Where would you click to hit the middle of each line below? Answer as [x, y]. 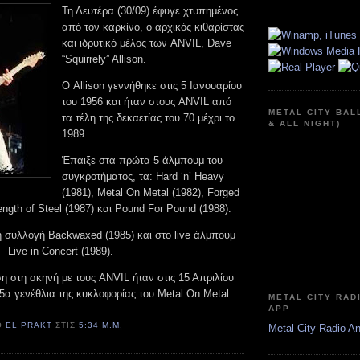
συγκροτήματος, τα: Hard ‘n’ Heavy [143, 176]
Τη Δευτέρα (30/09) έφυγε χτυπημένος [150, 10]
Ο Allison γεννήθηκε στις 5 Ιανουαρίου [152, 85]
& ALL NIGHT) [305, 123]
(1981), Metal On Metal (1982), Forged [151, 192]
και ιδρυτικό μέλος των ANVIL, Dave [147, 43]
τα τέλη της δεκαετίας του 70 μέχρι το [148, 117]
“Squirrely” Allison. [106, 59]
